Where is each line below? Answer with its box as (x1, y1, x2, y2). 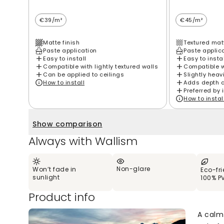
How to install (43, 78, 84, 86)
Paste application (43, 46, 97, 54)
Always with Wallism (28, 133, 137, 149)
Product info (28, 189, 95, 205)
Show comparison (32, 118, 102, 129)
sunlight (32, 172, 59, 181)
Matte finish (43, 38, 79, 46)
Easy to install (43, 54, 86, 62)
